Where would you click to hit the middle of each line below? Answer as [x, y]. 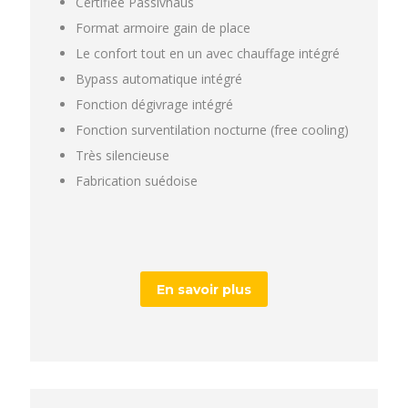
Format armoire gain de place [163, 28]
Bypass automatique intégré [159, 79]
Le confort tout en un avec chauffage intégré [208, 53]
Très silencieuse [122, 155]
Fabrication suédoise [137, 181]
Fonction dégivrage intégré [154, 104]
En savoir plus [204, 290]
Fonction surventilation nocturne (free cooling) [212, 130]
